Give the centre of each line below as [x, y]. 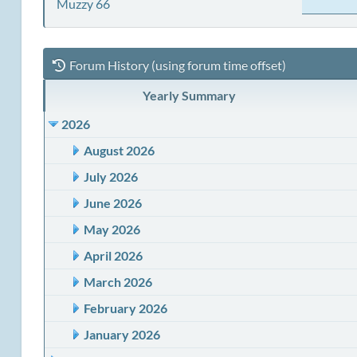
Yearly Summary [189, 95]
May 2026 [112, 229]
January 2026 [122, 334]
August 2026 [119, 150]
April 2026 [113, 255]
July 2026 [110, 177]
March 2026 [118, 282]
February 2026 [125, 308]
